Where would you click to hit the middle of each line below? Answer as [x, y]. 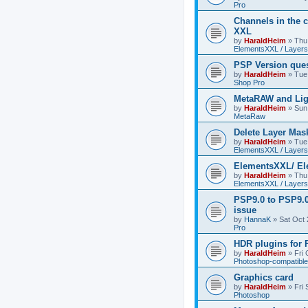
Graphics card [264, 277]
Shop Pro [249, 82]
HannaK [257, 219]
